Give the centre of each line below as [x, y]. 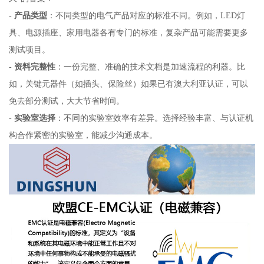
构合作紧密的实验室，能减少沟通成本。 [83, 135]
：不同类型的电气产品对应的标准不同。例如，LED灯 [146, 15]
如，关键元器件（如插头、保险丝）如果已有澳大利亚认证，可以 [128, 83]
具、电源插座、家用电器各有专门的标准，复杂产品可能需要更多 [128, 32]
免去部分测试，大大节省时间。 [66, 100]
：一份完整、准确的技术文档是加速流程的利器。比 [150, 66]
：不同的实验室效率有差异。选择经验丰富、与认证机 [154, 118]
